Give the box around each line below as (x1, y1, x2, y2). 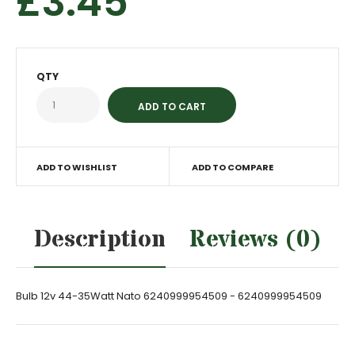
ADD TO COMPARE (191, 161, 273, 174)
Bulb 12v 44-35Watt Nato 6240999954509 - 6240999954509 (16, 288, 322, 303)
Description (33, 223, 166, 256)
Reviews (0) (189, 223, 322, 256)
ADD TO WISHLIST (36, 161, 117, 174)
